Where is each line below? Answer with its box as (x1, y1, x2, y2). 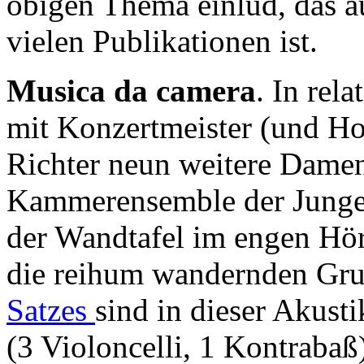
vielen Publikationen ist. (6, 24, 318, 58)
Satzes (6, 292, 95, 327)
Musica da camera (6, 73, 256, 108)
